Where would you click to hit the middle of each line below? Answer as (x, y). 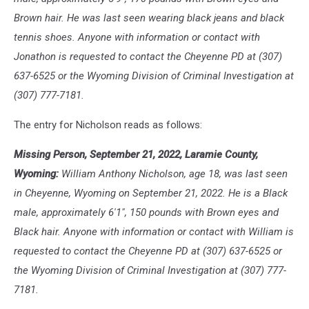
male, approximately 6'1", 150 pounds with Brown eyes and (146, 212)
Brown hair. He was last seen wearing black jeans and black (149, 18)
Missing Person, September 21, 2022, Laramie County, (136, 154)
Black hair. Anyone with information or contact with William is (154, 232)
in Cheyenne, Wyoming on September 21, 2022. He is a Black (151, 193)
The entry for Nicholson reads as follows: (108, 125)
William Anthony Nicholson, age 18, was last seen (173, 174)
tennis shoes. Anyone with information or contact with (137, 37)
